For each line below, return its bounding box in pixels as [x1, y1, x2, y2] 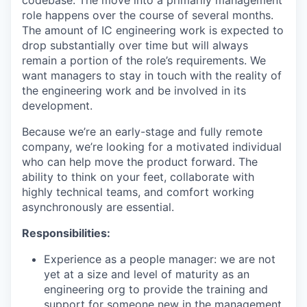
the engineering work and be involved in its [22, 84, 246, 97]
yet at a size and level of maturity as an [44, 267, 249, 281]
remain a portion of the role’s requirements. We [22, 53, 266, 67]
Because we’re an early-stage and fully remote [22, 125, 262, 138]
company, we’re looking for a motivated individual [22, 140, 282, 153]
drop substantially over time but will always [22, 38, 248, 52]
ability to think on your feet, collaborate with [22, 170, 254, 184]
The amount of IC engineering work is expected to [22, 23, 284, 37]
